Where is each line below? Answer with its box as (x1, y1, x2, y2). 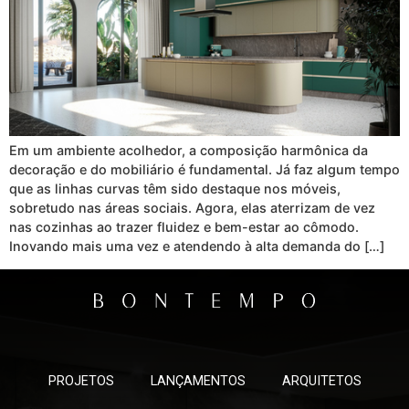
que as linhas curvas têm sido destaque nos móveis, (9, 181, 341, 197)
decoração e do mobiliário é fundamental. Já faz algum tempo (9, 162, 400, 178)
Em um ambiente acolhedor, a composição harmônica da (9, 142, 368, 159)
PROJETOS (47, 373, 114, 390)
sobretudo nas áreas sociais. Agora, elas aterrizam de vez (9, 200, 375, 216)
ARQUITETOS (281, 373, 362, 390)
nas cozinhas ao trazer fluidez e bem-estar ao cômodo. (9, 219, 359, 236)
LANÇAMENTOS (150, 373, 246, 390)
